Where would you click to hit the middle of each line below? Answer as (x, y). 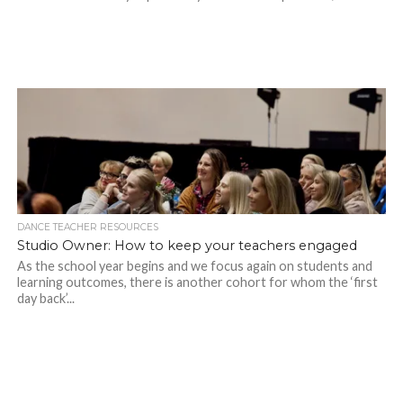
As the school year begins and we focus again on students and (194, 266)
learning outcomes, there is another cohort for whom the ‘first (197, 282)
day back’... (45, 299)
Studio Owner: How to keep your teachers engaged (187, 246)
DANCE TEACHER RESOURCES (87, 228)
